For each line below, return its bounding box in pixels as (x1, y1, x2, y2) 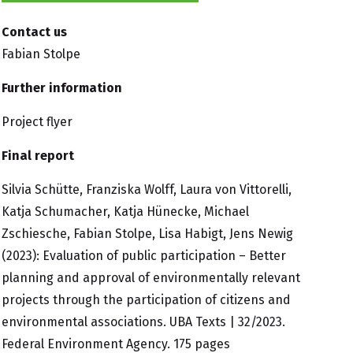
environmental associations (2, 314, 163, 330)
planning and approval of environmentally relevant (2, 270, 300, 286)
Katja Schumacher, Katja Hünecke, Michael (2, 204, 249, 220)
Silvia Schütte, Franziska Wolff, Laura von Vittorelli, (2, 182, 292, 198)
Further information (2, 80, 122, 96)
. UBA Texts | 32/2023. (163, 314, 285, 330)
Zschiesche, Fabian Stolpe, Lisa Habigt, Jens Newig (2, 226, 293, 242)
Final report (2, 148, 74, 164)
